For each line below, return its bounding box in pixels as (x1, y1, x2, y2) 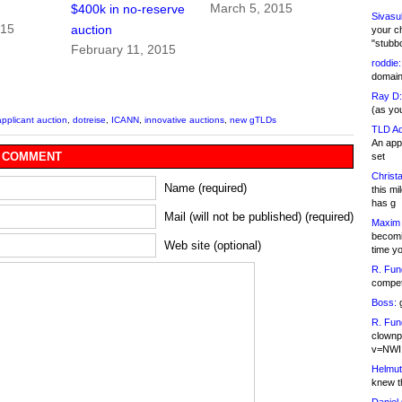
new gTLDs (230, 115, 276, 126)
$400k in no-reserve (71, 2, 186, 17)
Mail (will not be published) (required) (164, 210, 354, 224)
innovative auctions (144, 115, 224, 126)
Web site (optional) (164, 239, 261, 253)
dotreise (73, 115, 106, 126)
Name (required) (164, 181, 247, 196)
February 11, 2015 (71, 42, 177, 57)
